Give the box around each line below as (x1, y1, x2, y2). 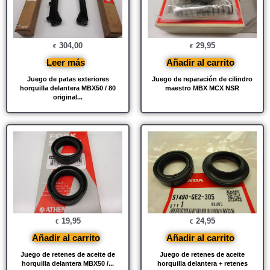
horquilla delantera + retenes (157, 260, 248, 268)
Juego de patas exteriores (27, 75, 109, 83)
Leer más (46, 57, 85, 68)
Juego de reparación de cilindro (152, 75, 253, 83)
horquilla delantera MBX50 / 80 (20, 84, 116, 92)
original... (53, 93, 83, 101)
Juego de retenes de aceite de (20, 251, 115, 259)
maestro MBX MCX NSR (165, 84, 239, 92)
